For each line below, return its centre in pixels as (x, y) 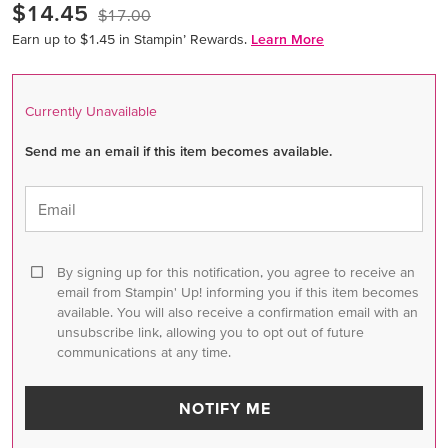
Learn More (287, 38)
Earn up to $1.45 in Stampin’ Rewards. (129, 38)
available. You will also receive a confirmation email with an (237, 311)
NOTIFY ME (224, 407)
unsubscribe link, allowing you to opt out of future (210, 331)
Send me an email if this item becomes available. (178, 150)
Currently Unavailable (91, 110)
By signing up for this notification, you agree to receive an (236, 271)
